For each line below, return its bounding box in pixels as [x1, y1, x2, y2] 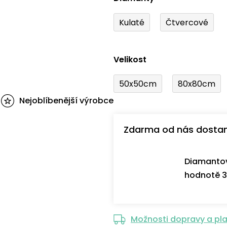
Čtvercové [166, 16, 208, 28]
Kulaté [119, 16, 144, 28]
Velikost [113, 54, 146, 66]
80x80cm [178, 78, 215, 90]
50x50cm [119, 78, 157, 90]
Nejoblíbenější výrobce [19, 95, 113, 107]
